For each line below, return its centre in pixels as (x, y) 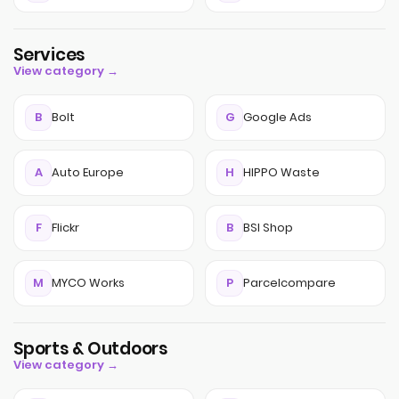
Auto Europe (88, 172)
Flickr (65, 228)
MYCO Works (88, 283)
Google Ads (277, 117)
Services (49, 55)
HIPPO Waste (281, 172)
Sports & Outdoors (91, 349)
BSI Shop (268, 228)
